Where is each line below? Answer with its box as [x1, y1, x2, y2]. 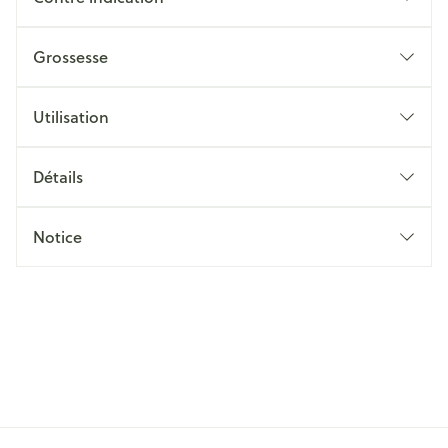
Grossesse [33, 45, 108, 68]
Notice [33, 225, 82, 248]
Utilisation [33, 105, 109, 128]
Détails [33, 165, 83, 188]
